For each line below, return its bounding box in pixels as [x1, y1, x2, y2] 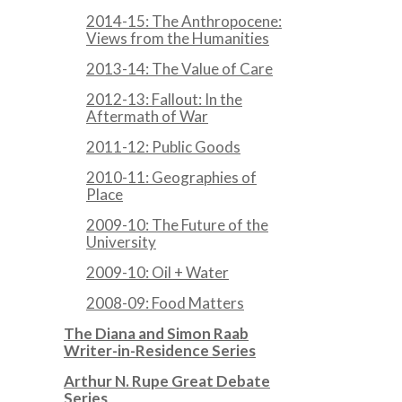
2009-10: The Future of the [86, 215, 268, 234]
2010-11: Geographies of [86, 168, 257, 187]
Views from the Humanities [86, 29, 269, 48]
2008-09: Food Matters [86, 293, 244, 312]
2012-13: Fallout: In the [86, 90, 242, 109]
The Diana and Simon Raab [64, 324, 249, 343]
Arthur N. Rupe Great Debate [64, 371, 270, 390]
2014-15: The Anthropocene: [86, 12, 282, 31]
